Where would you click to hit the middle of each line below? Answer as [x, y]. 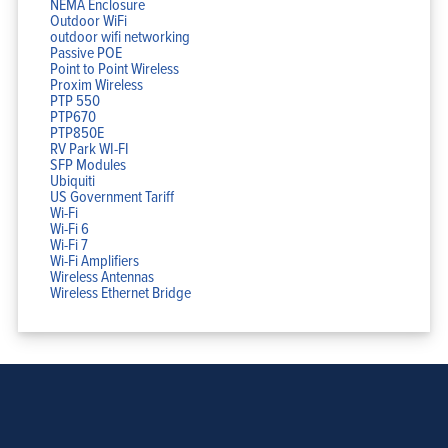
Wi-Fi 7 [68, 243]
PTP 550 [74, 99]
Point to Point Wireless [114, 67]
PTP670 [72, 115]
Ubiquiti [72, 179]
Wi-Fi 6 [69, 227]
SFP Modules [87, 163]
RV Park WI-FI [89, 147]
